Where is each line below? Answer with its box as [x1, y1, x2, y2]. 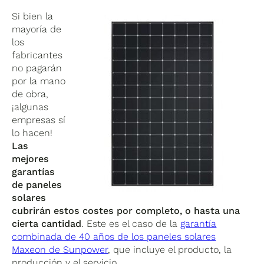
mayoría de [12, 23, 62, 35]
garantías [12, 166, 55, 177]
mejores [12, 153, 49, 164]
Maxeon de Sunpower [12, 243, 108, 255]
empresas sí [12, 114, 66, 126]
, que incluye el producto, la [108, 243, 232, 255]
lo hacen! [12, 127, 53, 138]
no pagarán [12, 62, 62, 74]
